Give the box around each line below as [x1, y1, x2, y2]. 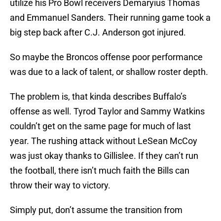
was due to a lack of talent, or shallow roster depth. [10, 67, 208, 77]
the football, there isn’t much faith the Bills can [10, 165, 189, 176]
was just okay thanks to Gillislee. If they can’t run [10, 150, 198, 161]
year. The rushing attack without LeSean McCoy [10, 136, 197, 147]
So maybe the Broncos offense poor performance [10, 52, 203, 63]
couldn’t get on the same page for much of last [10, 121, 191, 132]
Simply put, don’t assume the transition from [10, 205, 183, 216]
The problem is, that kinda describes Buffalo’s [10, 91, 186, 102]
